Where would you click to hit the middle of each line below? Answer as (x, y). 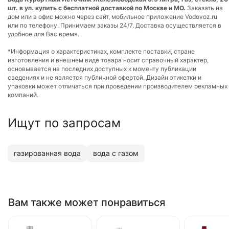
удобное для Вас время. (43, 34)
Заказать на (204, 8)
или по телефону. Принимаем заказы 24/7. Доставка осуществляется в (114, 25)
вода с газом (116, 153)
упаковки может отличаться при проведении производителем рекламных (118, 86)
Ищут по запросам (64, 123)
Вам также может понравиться (87, 202)
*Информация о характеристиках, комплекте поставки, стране (101, 51)
